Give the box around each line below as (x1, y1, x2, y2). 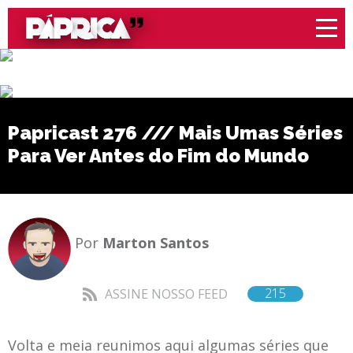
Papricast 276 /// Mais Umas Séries (8, 121, 343, 144)
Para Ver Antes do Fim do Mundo (8, 143, 309, 167)
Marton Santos (102, 232, 209, 252)
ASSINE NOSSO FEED (105, 284, 228, 303)
